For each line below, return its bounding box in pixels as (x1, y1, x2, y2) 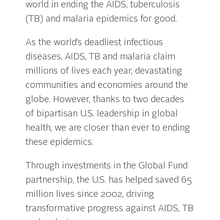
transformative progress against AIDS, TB (26, 204, 194, 214)
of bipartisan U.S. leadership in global (26, 110, 178, 119)
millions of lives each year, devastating (26, 67, 183, 76)
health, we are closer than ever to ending (26, 124, 191, 133)
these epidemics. (26, 138, 94, 147)
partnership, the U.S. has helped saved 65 (26, 176, 192, 185)
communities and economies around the (26, 81, 189, 90)
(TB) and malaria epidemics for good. (26, 15, 177, 24)
